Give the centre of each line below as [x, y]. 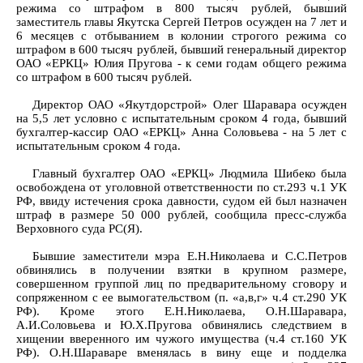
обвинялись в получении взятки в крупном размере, [181, 270]
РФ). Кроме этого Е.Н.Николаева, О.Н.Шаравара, [181, 311]
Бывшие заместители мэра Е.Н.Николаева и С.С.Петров [190, 256]
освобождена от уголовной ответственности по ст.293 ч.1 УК [181, 187]
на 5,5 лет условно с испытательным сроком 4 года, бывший [181, 118]
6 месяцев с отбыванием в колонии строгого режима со [181, 36]
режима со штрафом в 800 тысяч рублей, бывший [181, 8]
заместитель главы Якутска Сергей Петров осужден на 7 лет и [181, 22]
